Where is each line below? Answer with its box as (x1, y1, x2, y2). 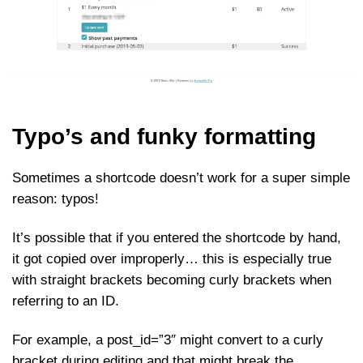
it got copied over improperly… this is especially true (12, 251, 331, 267)
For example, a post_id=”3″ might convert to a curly (12, 332, 323, 348)
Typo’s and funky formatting (12, 124, 316, 150)
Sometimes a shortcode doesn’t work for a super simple (12, 170, 350, 186)
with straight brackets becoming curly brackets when (12, 272, 331, 288)
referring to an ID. (12, 293, 119, 310)
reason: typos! (12, 191, 99, 207)
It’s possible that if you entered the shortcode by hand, (12, 230, 341, 246)
